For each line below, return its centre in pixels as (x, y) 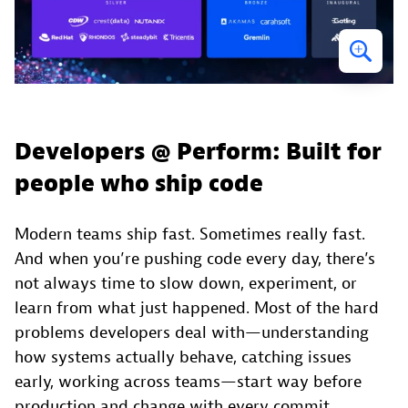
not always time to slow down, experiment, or (186, 283)
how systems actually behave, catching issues (183, 357)
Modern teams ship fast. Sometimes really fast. (190, 234)
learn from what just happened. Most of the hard (197, 308)
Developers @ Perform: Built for (198, 152)
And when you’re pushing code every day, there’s (195, 259)
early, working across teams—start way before (188, 382)
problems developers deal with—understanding (192, 332)
